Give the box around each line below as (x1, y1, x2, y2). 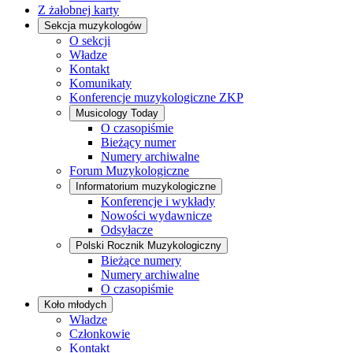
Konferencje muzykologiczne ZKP (69, 91, 243, 105)
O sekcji (69, 34, 110, 48)
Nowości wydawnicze (101, 209, 212, 223)
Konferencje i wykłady (101, 195, 215, 209)
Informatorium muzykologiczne (76, 180, 216, 193)
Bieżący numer (101, 136, 176, 150)
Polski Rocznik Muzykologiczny (76, 240, 221, 252)
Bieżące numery (101, 254, 181, 268)
